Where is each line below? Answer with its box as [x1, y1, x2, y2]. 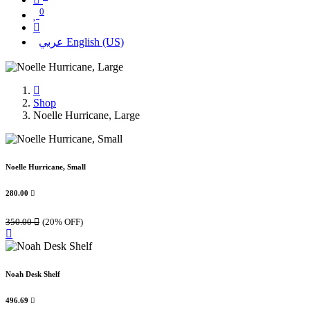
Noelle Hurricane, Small [6, 163, 86, 172]
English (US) [66, 36, 124, 48]
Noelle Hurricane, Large [33, 109, 140, 122]
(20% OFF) [42, 217, 83, 228]
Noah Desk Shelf [6, 270, 60, 279]
